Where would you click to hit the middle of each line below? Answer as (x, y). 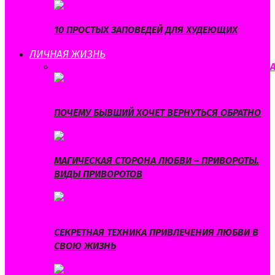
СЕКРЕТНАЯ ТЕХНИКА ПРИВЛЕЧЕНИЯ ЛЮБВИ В (156, 233)
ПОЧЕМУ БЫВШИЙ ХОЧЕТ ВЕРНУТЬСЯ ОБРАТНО (157, 113)
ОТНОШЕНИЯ (138, 66)
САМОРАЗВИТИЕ (201, 66)
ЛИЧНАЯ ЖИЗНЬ (68, 54)
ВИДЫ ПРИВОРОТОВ (98, 174)
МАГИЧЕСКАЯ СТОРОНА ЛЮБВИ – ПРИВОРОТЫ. (157, 160)
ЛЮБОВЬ (90, 66)
